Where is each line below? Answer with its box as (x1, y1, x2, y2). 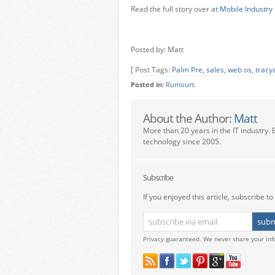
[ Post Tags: (131, 64, 172, 75)
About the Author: (143, 110, 234, 126)
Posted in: (131, 80, 166, 89)
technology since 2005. (143, 136, 221, 147)
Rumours (166, 80, 195, 89)
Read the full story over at (131, 4, 220, 14)
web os (228, 64, 252, 75)
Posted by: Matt (131, 44, 184, 55)
